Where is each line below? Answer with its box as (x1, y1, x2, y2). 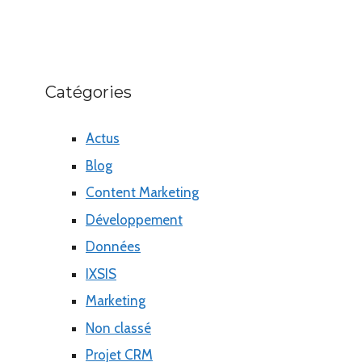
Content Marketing (86, 184, 199, 201)
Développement (86, 211, 183, 228)
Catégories (45, 82, 132, 103)
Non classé (86, 319, 151, 336)
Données (86, 238, 141, 255)
